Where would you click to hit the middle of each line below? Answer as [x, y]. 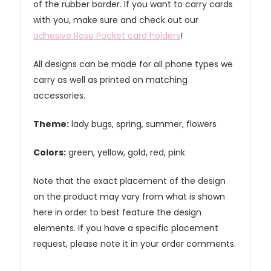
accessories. [59, 96]
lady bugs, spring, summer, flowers [143, 124]
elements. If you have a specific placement [126, 228]
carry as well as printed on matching [110, 80]
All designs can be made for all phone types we [133, 64]
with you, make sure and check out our [116, 20]
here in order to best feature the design [117, 213]
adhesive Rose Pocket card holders [107, 36]
